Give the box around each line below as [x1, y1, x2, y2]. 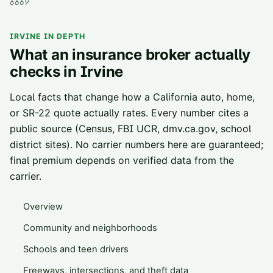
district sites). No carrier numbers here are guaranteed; [10, 138, 263, 151]
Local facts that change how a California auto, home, [10, 91, 255, 104]
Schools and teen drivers [23, 244, 129, 255]
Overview [23, 201, 63, 213]
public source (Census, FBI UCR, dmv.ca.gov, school [10, 122, 251, 135]
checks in [10, 63, 80, 81]
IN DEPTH [41, 32, 85, 41]
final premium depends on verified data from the [10, 154, 234, 167]
